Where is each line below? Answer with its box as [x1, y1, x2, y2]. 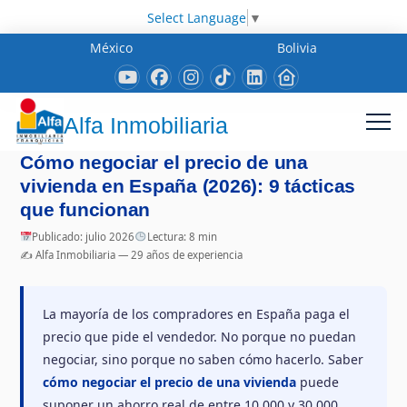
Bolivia [276, 38, 317, 56]
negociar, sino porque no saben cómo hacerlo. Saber [43, 350, 364, 368]
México [90, 38, 134, 56]
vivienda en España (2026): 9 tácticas [20, 174, 356, 196]
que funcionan [20, 198, 151, 220]
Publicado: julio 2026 [32, 229, 135, 243]
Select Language [146, 8, 246, 26]
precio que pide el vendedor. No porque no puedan [43, 327, 357, 345]
